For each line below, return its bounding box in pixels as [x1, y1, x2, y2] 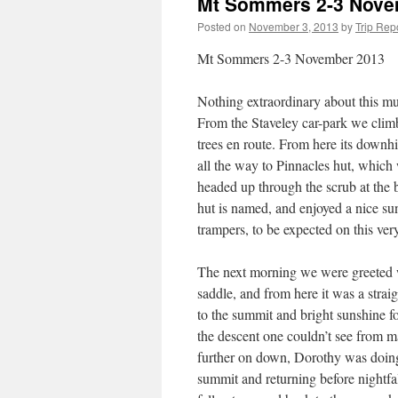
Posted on [197, 19, 246, 34]
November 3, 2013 [249, 19, 338, 34]
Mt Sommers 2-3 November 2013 [197, 49, 385, 68]
